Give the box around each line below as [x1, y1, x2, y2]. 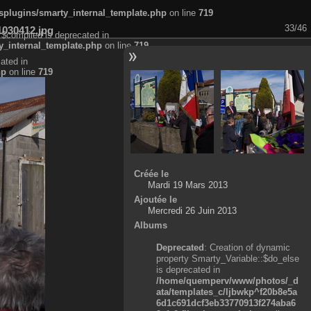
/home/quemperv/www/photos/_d [156, 275, 299, 286]
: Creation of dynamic [204, 242, 291, 253]
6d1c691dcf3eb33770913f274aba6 [156, 297, 296, 308]
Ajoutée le [133, 194, 177, 205]
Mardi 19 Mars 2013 [147, 179, 228, 190]
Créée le [133, 168, 169, 179]
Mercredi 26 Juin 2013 [147, 205, 237, 216]
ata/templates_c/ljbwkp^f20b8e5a [156, 286, 298, 297]
